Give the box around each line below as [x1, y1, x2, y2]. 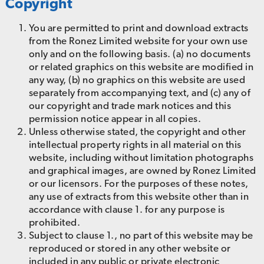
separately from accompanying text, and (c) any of [28, 87, 251, 99]
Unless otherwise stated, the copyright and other [28, 126, 246, 138]
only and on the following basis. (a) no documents [28, 48, 251, 60]
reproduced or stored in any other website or [28, 242, 231, 255]
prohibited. [28, 216, 81, 229]
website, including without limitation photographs [28, 151, 254, 164]
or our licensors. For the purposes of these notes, [28, 177, 249, 190]
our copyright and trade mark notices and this [28, 100, 232, 112]
